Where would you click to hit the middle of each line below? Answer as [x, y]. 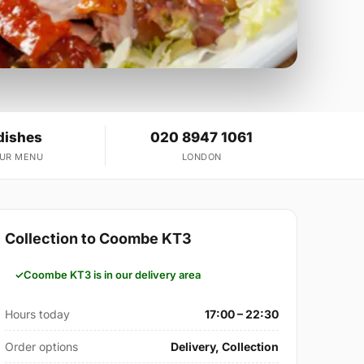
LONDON [201, 157]
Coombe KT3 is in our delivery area [113, 275]
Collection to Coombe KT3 [99, 239]
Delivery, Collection [224, 347]
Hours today [38, 314]
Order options [42, 347]
